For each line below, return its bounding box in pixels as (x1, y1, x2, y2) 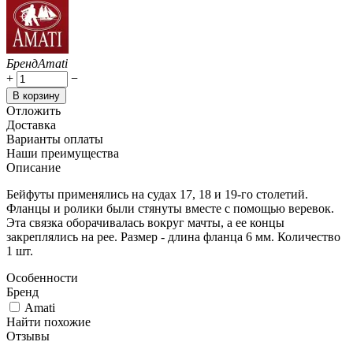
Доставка (6, 117, 56, 132)
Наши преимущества (6, 146, 119, 160)
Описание (6, 160, 61, 174)
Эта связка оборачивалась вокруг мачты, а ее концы (6, 215, 284, 229)
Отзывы (6, 329, 50, 343)
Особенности (6, 270, 78, 284)
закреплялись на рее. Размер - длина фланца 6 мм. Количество (6, 229, 340, 243)
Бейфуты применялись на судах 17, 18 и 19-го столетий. (6, 187, 308, 201)
